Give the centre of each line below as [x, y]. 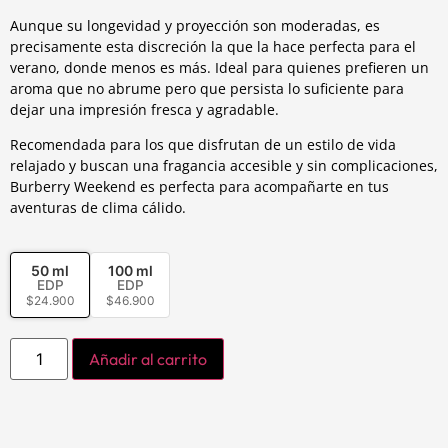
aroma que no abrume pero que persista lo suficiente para [207, 88]
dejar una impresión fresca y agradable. [144, 109]
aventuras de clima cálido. [98, 207]
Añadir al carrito [148, 359]
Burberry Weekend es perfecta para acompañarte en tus [199, 186]
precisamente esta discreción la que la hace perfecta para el [213, 46]
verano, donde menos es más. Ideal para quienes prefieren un [219, 67]
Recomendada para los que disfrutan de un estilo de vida [203, 144]
